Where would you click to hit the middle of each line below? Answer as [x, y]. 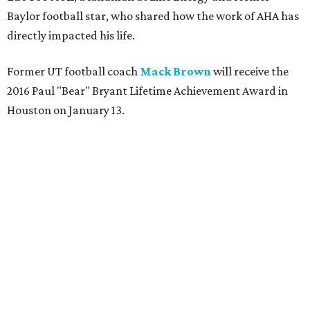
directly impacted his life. [71, 36]
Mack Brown [175, 72]
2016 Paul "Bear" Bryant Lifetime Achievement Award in [147, 91]
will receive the [250, 72]
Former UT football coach [73, 72]
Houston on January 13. [66, 110]
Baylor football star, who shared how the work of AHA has [153, 16]
